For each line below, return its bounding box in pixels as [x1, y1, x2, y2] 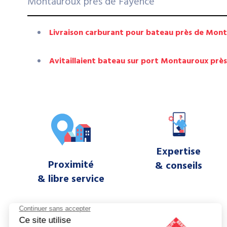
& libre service [37, 171, 104, 187]
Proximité [48, 157, 94, 173]
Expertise [157, 143, 201, 160]
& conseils [155, 158, 203, 174]
